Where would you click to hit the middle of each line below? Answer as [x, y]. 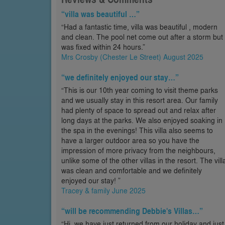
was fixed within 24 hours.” [103, 47]
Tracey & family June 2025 [103, 190]
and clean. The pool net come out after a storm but [142, 37]
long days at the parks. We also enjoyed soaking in [142, 120]
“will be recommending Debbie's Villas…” [132, 211]
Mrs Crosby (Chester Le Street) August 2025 [132, 57]
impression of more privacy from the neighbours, [138, 150]
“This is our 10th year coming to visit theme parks [140, 90]
